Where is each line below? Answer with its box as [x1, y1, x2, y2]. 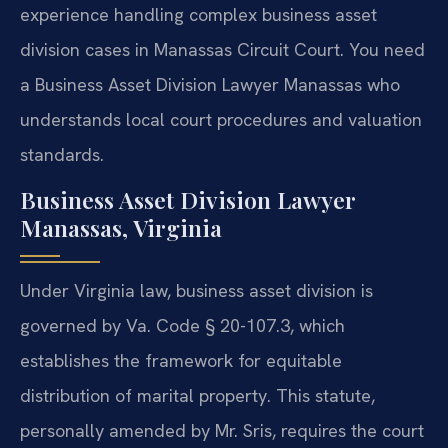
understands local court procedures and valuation [20, 107, 422, 131]
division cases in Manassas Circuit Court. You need [20, 37, 425, 61]
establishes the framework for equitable [20, 349, 342, 373]
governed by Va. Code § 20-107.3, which [20, 314, 345, 338]
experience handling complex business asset [20, 2, 377, 26]
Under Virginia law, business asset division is [20, 279, 373, 303]
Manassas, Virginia [20, 212, 222, 244]
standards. [20, 142, 104, 166]
